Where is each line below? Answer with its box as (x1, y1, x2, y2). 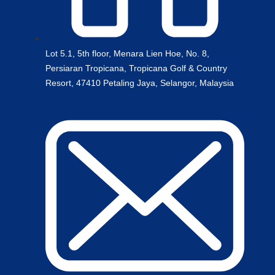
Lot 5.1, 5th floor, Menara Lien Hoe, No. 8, (45, 48, 209, 58)
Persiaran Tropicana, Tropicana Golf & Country (45, 63, 227, 73)
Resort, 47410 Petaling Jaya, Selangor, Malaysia (45, 78, 234, 88)
